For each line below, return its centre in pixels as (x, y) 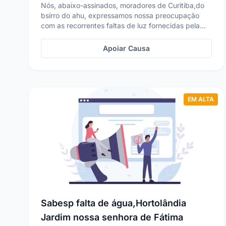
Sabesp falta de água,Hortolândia (114, 203)
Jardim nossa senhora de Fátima (112, 217)
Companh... (60, 36)
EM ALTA (201, 99)
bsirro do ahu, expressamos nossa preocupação (65, 15)
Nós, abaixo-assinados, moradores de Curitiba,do (123, 5)
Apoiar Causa (127, 48)
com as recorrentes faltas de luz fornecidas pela (120, 25)
